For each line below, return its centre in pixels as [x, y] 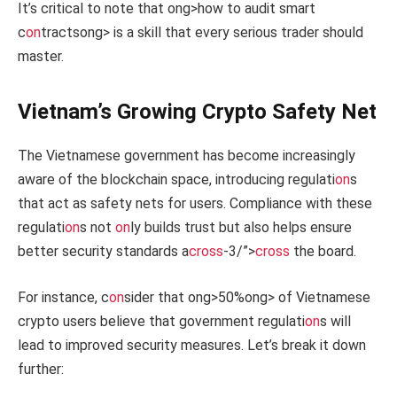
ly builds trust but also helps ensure [241, 227]
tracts [60, 32]
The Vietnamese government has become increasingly [187, 155]
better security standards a [103, 251]
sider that [156, 297]
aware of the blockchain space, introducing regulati [176, 179]
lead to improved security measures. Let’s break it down [192, 345]
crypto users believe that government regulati [161, 321]
